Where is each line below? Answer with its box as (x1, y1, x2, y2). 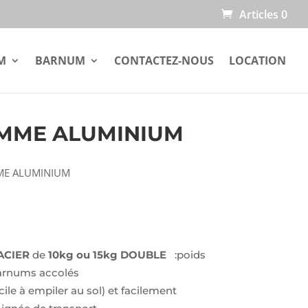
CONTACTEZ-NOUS (114, 53, 214, 68)
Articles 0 (239, 7, 287, 22)
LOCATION (229, 53, 286, 68)
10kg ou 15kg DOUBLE (47, 248, 169, 261)
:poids (168, 248, 206, 261)
